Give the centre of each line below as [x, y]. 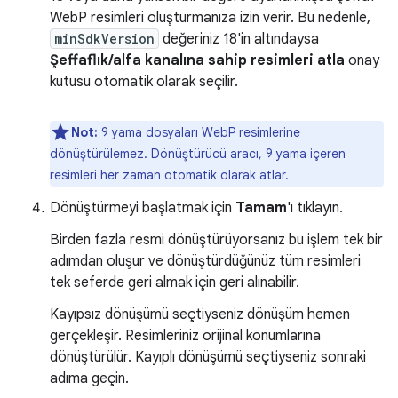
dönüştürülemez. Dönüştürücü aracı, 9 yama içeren [198, 153]
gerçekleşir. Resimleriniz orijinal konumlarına [185, 335]
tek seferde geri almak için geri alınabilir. [175, 282]
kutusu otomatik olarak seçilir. [144, 81]
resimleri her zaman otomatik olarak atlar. [169, 175]
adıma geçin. [89, 378]
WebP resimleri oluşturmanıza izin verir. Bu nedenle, [210, 17]
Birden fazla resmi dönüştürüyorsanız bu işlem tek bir [216, 239]
